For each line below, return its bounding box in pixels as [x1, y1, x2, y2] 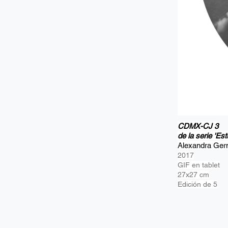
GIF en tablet [178, 161, 220, 169]
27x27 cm [178, 170, 209, 179]
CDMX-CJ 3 [178, 122, 218, 130]
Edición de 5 [178, 180, 217, 188]
